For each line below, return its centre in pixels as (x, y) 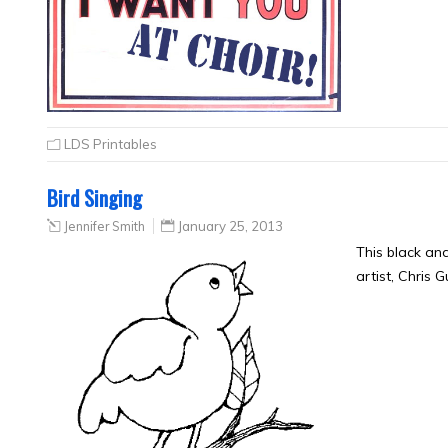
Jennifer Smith (104, 226)
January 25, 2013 (230, 226)
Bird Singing (94, 198)
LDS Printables (110, 144)
